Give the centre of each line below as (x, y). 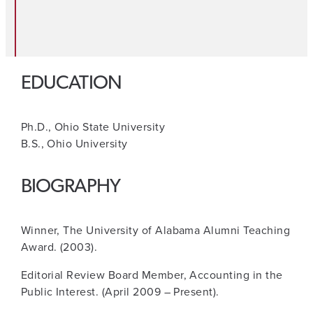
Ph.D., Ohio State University (93, 127)
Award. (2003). (59, 247)
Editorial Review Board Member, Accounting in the (152, 275)
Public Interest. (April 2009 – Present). (120, 292)
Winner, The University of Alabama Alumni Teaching (155, 231)
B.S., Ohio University (74, 144)
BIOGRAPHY (71, 188)
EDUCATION (71, 84)
